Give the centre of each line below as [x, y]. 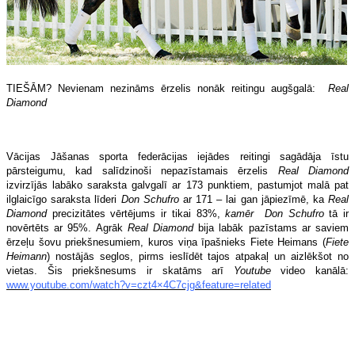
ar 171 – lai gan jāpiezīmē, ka [254, 199]
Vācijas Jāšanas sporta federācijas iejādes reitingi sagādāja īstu [177, 156]
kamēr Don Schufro [275, 213]
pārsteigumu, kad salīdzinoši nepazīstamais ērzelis [142, 170]
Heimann [27, 256]
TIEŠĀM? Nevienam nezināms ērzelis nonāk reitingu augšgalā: [167, 88]
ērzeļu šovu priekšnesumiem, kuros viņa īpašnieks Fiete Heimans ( [166, 242]
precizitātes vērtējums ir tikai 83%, [136, 213]
